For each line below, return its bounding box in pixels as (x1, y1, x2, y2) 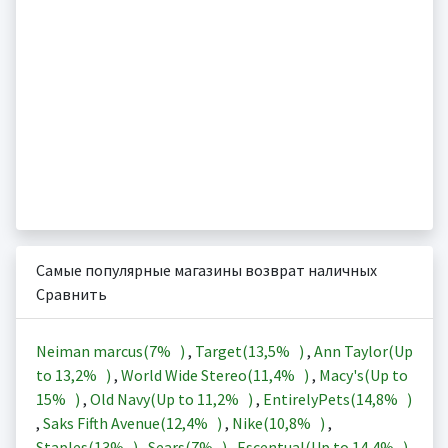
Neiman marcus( (35, 341, 149, 362)
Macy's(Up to (318, 365, 408, 386)
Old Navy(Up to (89, 389, 197, 410)
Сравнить (35, 284, 107, 305)
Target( (194, 341, 248, 362)
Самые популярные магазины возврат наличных (35, 260, 377, 281)
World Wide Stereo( (120, 365, 253, 386)
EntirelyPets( (262, 389, 356, 410)
